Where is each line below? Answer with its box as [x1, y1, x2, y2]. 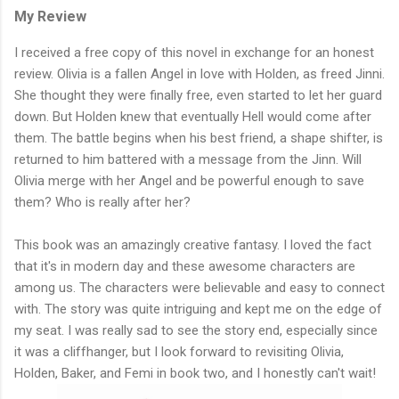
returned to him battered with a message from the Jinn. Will [14, 151, 362, 168]
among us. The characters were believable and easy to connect [14, 280, 385, 297]
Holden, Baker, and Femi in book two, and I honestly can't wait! [14, 365, 376, 382]
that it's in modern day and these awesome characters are [14, 258, 355, 275]
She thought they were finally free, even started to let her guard [14, 87, 382, 104]
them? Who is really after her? [14, 194, 191, 211]
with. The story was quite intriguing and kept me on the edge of [14, 301, 382, 318]
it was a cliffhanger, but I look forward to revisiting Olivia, [14, 344, 344, 361]
